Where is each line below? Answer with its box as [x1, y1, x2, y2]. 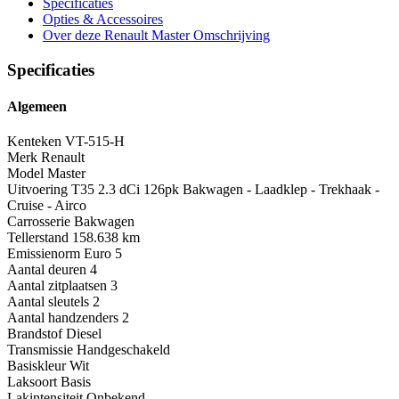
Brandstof [7, 326, 62, 342]
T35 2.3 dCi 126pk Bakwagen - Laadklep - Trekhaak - [71, 182, 379, 198]
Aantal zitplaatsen [7, 278, 107, 294]
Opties [43, 11, 83, 27]
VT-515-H [65, 134, 125, 150]
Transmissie [7, 342, 73, 358]
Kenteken [7, 134, 61, 150]
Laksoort [7, 374, 57, 390]
